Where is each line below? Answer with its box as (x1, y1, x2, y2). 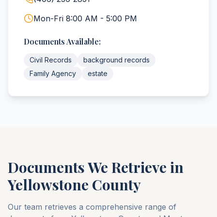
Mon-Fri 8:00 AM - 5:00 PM (33, 14, 137, 23)
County (92, 175, 141, 194)
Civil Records (30, 56, 72, 64)
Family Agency (30, 69, 76, 77)
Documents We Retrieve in (8, 157, 184, 177)
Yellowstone (8, 175, 89, 194)
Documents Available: (24, 36, 101, 46)
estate (88, 69, 108, 77)
